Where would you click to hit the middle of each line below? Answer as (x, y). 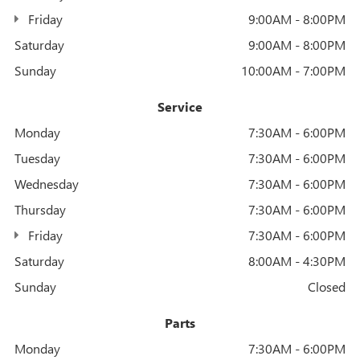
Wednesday (47, 183)
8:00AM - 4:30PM (297, 260)
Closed (327, 286)
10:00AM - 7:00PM (293, 70)
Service (180, 106)
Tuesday (37, 157)
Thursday (40, 209)
